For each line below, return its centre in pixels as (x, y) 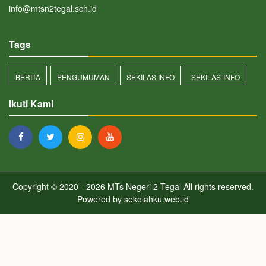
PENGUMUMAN (83, 77)
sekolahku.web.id (156, 199)
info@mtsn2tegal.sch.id (53, 8)
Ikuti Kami (31, 104)
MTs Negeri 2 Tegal (143, 186)
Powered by (101, 199)
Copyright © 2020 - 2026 (59, 186)
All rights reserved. (217, 186)
